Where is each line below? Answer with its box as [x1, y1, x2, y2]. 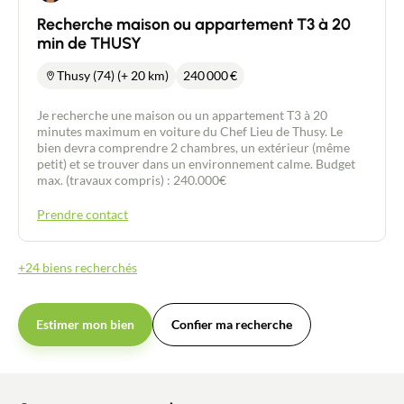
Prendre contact [37, 207, 128, 222]
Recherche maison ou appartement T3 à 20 [37, 14, 351, 34]
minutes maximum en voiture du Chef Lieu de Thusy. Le [37, 124, 343, 139]
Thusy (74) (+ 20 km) [57, 68, 169, 83]
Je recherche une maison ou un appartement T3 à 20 [37, 107, 327, 123]
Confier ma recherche [171, 317, 292, 332]
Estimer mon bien [36, 317, 134, 332]
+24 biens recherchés [18, 260, 137, 275]
